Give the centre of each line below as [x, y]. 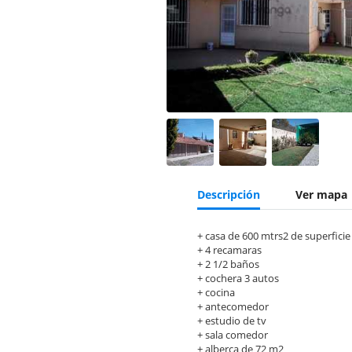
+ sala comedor [233, 335]
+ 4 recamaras [229, 250]
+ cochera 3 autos [238, 278]
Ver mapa [321, 194]
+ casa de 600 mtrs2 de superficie [274, 236]
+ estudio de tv [232, 321]
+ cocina [216, 292]
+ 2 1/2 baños [228, 264]
